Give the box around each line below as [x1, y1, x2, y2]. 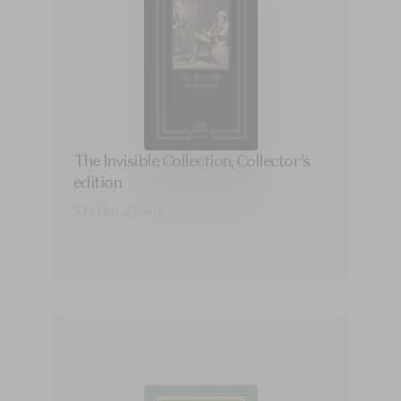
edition [73, 172, 122, 193]
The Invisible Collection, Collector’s [73, 150, 310, 172]
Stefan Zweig [73, 201, 166, 220]
